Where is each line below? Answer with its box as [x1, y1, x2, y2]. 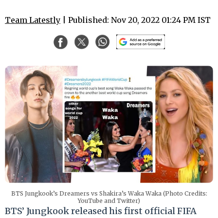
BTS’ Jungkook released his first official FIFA [5, 205, 197, 217]
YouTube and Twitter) [78, 197, 140, 204]
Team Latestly [5, 15, 60, 25]
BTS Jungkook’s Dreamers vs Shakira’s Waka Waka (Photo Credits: [11, 189, 207, 197]
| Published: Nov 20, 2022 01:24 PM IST [60, 15, 211, 25]
